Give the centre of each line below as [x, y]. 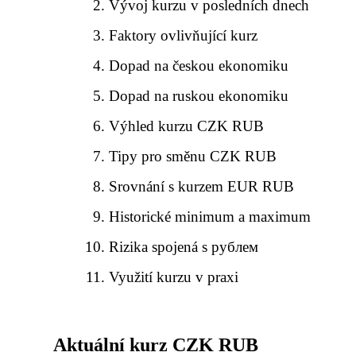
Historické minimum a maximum [210, 217]
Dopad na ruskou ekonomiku [199, 96]
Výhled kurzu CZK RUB [187, 126]
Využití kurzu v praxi [174, 277]
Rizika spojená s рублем [184, 247]
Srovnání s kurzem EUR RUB [202, 187]
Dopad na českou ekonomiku [199, 66]
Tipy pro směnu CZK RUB [193, 157]
